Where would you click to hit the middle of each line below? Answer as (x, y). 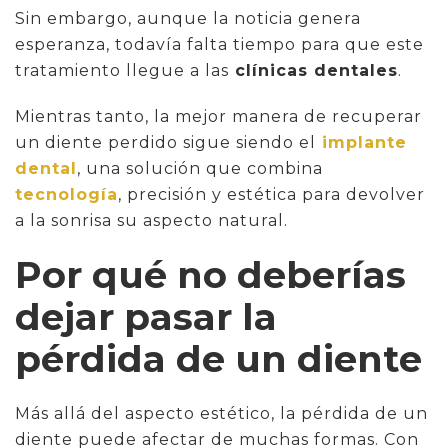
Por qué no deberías (210, 274)
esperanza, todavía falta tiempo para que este (219, 44)
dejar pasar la (146, 316)
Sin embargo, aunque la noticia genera (188, 18)
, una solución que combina (200, 168)
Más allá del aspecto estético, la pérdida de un (221, 413)
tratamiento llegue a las (122, 70)
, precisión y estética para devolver (271, 194)
